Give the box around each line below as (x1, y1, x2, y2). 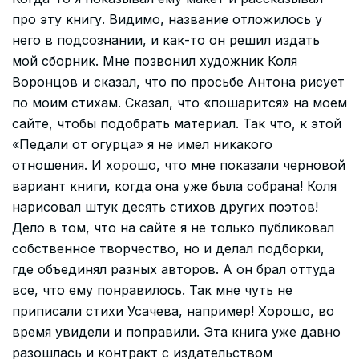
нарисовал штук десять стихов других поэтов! (12, 199, 318, 216)
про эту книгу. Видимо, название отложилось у (12, 11, 322, 28)
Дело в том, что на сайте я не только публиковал (12, 220, 334, 236)
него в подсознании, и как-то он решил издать (12, 32, 320, 49)
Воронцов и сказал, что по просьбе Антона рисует (12, 74, 345, 91)
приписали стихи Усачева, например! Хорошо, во (12, 303, 334, 320)
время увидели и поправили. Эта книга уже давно (12, 324, 341, 341)
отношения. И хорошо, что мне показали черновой (12, 157, 345, 174)
